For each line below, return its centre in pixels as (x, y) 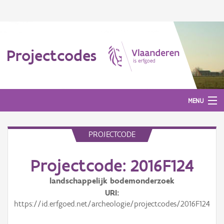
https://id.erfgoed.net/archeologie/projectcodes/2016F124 (112, 204)
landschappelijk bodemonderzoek (112, 181)
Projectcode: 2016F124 (112, 165)
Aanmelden (24, 144)
